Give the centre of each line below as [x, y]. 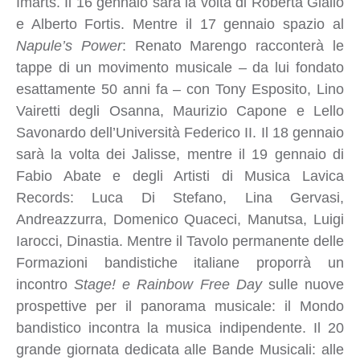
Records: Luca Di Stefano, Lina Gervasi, [180, 197]
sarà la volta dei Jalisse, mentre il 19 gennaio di [180, 154]
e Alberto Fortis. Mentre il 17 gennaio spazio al [180, 24]
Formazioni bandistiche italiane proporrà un [180, 262]
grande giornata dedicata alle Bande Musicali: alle [180, 349]
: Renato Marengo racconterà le [233, 45]
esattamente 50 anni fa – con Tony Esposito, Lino [180, 89]
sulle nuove [303, 284]
